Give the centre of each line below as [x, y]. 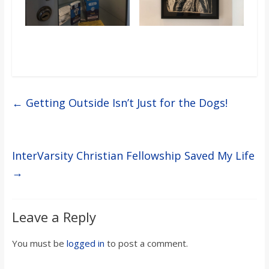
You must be [39, 243]
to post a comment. [146, 243]
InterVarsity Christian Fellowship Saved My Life [133, 156]
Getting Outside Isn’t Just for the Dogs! [125, 103]
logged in [85, 243]
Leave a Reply [54, 217]
